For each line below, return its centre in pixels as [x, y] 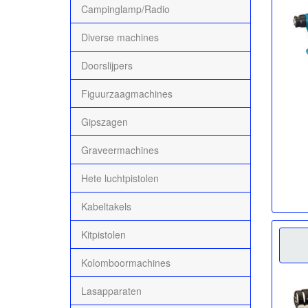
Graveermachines [120, 150]
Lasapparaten [111, 290]
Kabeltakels [106, 206]
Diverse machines [120, 37]
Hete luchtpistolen [120, 178]
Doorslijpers [107, 65]
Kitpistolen [103, 234]
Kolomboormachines [126, 262]
